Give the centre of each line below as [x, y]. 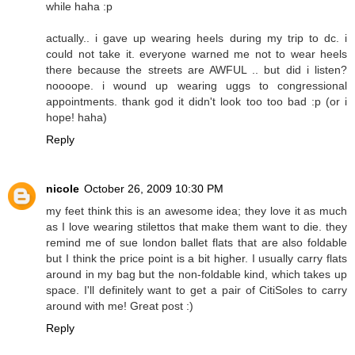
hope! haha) [76, 117]
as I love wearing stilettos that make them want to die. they [197, 226]
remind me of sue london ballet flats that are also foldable [197, 242]
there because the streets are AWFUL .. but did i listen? [197, 69]
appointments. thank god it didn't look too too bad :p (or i [197, 101]
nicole [63, 188]
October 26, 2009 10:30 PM [154, 188]
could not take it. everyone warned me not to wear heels [197, 53]
